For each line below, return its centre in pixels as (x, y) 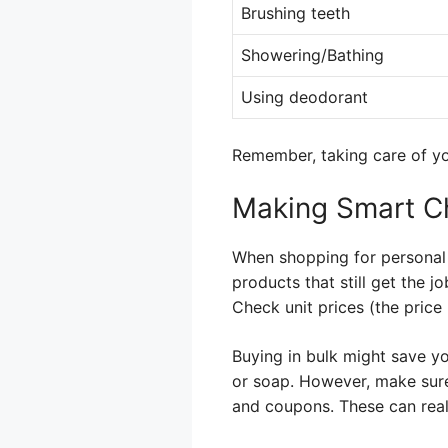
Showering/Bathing (312, 55)
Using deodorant (304, 97)
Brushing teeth (295, 13)
